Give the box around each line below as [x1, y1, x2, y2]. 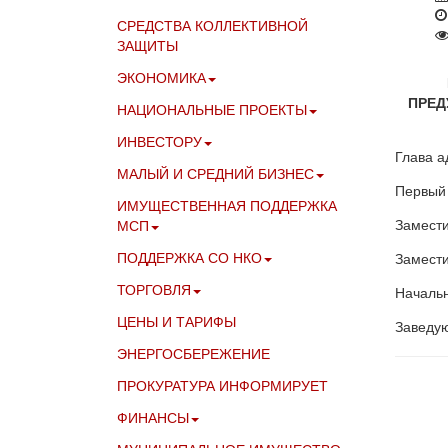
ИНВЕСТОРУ [117, 131, 202, 152]
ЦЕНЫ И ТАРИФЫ [117, 311, 236, 332]
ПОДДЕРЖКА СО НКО [117, 247, 262, 268]
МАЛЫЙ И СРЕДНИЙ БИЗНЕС [117, 163, 314, 184]
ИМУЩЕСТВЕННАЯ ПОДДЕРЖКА [117, 195, 337, 216]
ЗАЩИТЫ [117, 35, 178, 56]
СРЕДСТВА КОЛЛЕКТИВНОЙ [117, 15, 308, 36]
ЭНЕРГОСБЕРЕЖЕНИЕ [117, 343, 270, 364]
